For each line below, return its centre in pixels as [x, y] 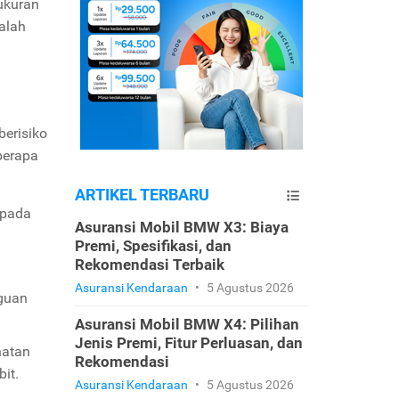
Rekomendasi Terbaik [149, 265]
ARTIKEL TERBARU [142, 195]
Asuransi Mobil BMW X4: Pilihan [187, 324]
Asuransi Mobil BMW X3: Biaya [181, 227]
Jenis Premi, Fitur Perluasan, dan [188, 343]
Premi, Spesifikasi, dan [153, 246]
